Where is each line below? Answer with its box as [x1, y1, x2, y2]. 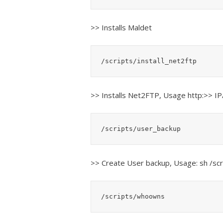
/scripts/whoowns [101, 192, 165, 200]
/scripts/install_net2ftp [101, 57, 197, 65]
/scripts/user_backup [101, 124, 181, 132]
